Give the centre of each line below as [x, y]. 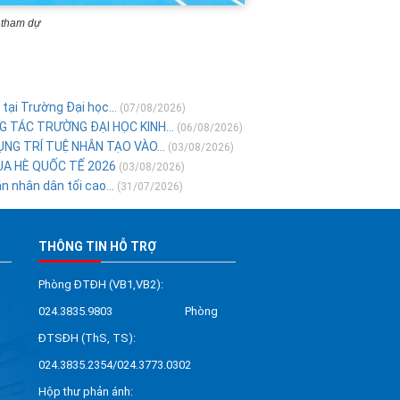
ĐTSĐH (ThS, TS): [87, 338]
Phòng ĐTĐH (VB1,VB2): [100, 285]
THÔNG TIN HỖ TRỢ [97, 247]
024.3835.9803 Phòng [128, 312]
